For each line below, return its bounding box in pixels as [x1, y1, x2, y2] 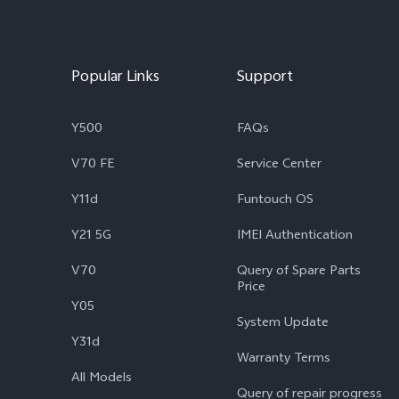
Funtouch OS [237, 190, 313, 212]
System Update [237, 313, 329, 335]
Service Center [237, 154, 322, 176]
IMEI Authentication [237, 225, 353, 248]
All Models [71, 368, 132, 390]
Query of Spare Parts [237, 261, 361, 283]
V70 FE [71, 154, 114, 176]
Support [237, 65, 293, 91]
